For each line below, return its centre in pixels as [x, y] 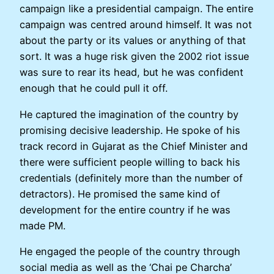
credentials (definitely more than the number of [131, 178]
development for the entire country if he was [125, 209]
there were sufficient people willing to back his [130, 162]
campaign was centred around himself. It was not [136, 25]
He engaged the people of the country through [130, 251]
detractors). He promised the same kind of [120, 194]
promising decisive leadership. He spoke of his [130, 130]
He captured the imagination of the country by [129, 114]
